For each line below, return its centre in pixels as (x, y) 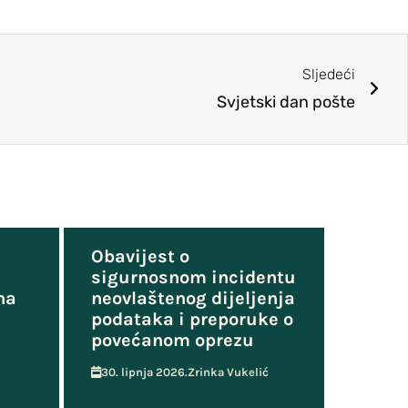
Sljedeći (329, 74)
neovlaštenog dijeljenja (193, 298)
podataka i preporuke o (192, 319)
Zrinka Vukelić (228, 372)
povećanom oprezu (172, 340)
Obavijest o (140, 256)
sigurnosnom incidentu (193, 277)
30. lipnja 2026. (144, 372)
